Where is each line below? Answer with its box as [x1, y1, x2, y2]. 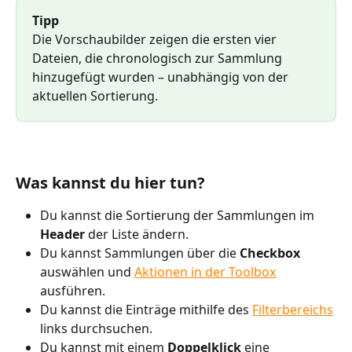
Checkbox [240, 244, 303, 262]
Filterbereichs [252, 301, 333, 319]
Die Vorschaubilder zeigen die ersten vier [32, 31, 280, 49]
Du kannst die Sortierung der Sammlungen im [40, 207, 317, 225]
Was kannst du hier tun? [16, 172, 205, 194]
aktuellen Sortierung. [32, 87, 158, 105]
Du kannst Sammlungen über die [40, 244, 240, 262]
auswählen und [40, 263, 134, 281]
